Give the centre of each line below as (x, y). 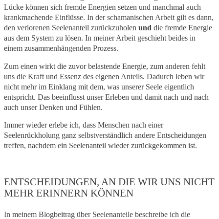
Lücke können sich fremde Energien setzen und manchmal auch (102, 7)
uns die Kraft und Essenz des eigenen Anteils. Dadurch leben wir (104, 76)
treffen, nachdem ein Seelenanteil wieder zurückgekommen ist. (100, 146)
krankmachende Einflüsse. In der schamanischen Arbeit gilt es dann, (109, 17)
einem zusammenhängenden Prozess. (61, 48)
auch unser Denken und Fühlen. (53, 107)
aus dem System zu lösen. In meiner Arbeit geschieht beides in (100, 38)
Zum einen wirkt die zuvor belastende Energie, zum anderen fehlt (105, 66)
